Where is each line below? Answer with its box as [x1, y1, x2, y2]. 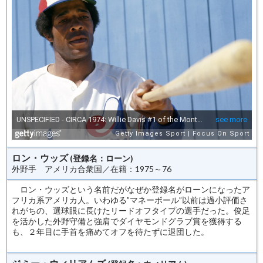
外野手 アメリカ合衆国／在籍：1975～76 [12, 164, 171, 174]
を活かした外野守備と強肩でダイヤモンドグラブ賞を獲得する [12, 216, 242, 227]
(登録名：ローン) [70, 153, 133, 164]
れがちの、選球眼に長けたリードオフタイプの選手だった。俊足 [12, 205, 250, 216]
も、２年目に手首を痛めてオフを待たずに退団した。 [12, 227, 209, 237]
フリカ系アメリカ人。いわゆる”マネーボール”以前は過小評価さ [12, 195, 248, 205]
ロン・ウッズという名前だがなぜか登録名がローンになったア [12, 184, 250, 195]
